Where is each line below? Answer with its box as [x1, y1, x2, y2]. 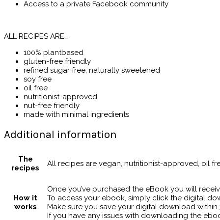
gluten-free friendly [24, 56, 91, 66]
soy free [24, 74, 52, 83]
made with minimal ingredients [24, 110, 129, 119]
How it [13, 193, 37, 203]
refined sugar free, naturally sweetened [24, 65, 160, 75]
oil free [24, 83, 48, 92]
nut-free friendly [24, 101, 80, 110]
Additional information [4, 128, 117, 141]
